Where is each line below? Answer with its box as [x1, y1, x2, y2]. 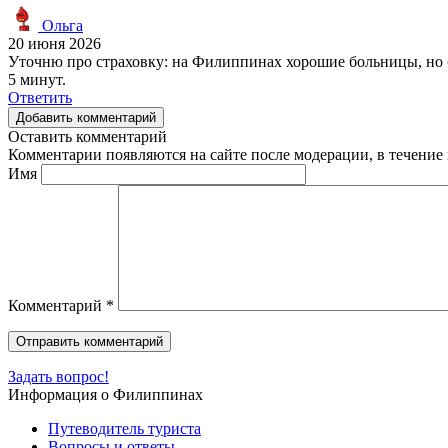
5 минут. [8, 70, 66, 88]
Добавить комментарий [16, 109, 156, 125]
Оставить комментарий [8, 127, 167, 145]
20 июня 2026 [8, 34, 101, 52]
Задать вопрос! [8, 367, 109, 385]
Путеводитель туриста [48, 419, 201, 437]
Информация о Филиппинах [8, 385, 203, 403]
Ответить [8, 88, 72, 106]
